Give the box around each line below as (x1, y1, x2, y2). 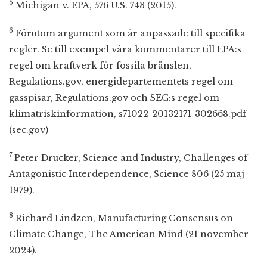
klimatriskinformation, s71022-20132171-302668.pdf (9, 108, 246, 119)
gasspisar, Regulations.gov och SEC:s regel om (9, 92, 219, 103)
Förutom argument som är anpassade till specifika (13, 27, 246, 39)
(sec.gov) (9, 124, 48, 135)
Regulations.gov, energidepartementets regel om (9, 76, 233, 87)
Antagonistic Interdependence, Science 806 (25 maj (9, 168, 244, 179)
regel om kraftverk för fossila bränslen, (9, 60, 191, 71)
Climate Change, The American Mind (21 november (9, 228, 249, 240)
